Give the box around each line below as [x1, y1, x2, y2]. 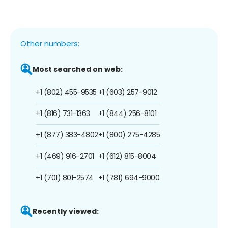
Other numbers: [20, 38, 79, 49]
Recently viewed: [33, 206, 99, 216]
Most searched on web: [33, 64, 123, 74]
